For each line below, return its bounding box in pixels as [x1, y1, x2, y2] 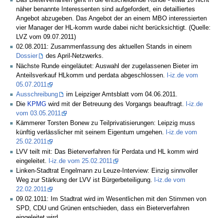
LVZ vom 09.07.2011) [16, 34, 76, 41]
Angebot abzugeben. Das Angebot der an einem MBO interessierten [16, 15, 207, 22]
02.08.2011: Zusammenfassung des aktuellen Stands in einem [16, 43, 192, 51]
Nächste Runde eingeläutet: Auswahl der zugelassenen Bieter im [16, 62, 198, 70]
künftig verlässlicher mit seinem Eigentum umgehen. [16, 129, 166, 136]
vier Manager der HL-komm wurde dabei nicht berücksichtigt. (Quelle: [16, 24, 211, 32]
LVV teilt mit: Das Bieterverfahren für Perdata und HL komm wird [16, 148, 198, 155]
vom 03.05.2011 [16, 110, 61, 117]
